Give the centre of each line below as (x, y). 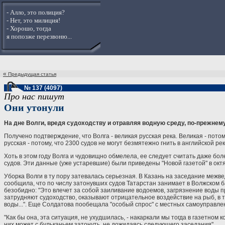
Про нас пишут (34, 96)
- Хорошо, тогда (29, 28)
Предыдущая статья (32, 74)
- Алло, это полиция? (36, 12)
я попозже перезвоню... (39, 36)
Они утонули (34, 107)
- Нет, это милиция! (33, 20)
